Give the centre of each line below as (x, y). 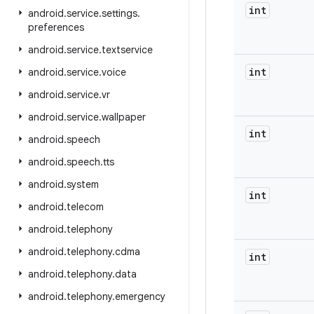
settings (120, 13)
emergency (140, 296)
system (83, 184)
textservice (127, 50)
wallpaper (124, 117)
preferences (56, 27)
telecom (85, 207)
